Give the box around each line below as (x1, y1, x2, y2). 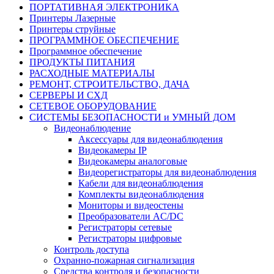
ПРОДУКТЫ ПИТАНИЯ (29, 57, 135, 68)
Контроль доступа (54, 244, 129, 255)
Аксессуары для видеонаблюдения (78, 134, 223, 145)
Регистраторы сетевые (78, 222, 172, 233)
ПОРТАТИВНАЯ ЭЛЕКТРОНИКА (29, 2, 179, 13)
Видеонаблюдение (54, 123, 131, 134)
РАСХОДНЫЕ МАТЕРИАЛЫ (29, 68, 155, 79)
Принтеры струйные (29, 24, 116, 35)
